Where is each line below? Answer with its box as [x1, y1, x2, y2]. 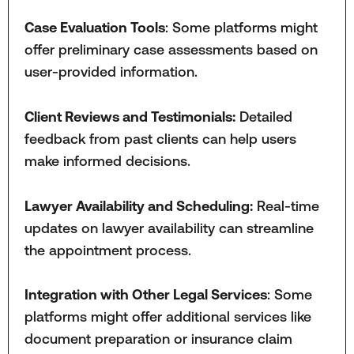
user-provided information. [24, 63, 198, 81]
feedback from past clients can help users [24, 130, 296, 147]
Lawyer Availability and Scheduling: [24, 197, 253, 214]
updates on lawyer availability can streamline [24, 219, 314, 236]
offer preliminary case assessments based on [24, 41, 318, 58]
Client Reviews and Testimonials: [24, 107, 235, 125]
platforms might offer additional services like [24, 308, 311, 326]
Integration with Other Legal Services [24, 286, 267, 303]
